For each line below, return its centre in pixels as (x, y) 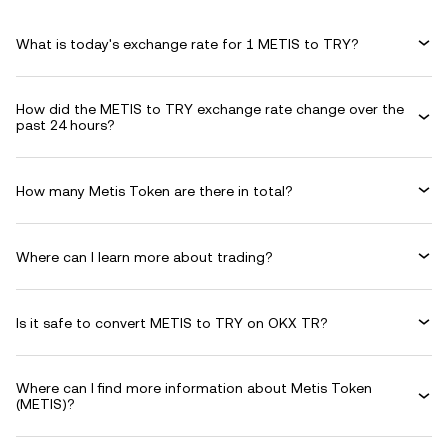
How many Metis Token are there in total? (154, 190)
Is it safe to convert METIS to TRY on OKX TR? (172, 322)
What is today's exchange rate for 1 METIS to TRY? (187, 43)
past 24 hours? (65, 125)
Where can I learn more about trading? (144, 256)
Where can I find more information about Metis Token (194, 388)
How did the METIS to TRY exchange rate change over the (210, 109)
